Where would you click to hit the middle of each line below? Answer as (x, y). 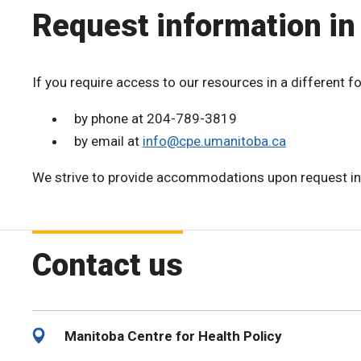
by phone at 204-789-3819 (155, 119)
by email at (108, 141)
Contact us (108, 266)
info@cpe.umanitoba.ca (214, 141)
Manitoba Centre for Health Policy (173, 336)
